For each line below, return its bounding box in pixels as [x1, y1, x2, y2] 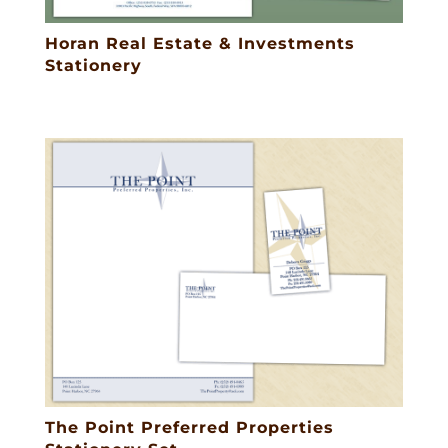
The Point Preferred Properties [44, 417, 334, 437]
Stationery [44, 55, 142, 75]
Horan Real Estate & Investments [44, 33, 355, 53]
